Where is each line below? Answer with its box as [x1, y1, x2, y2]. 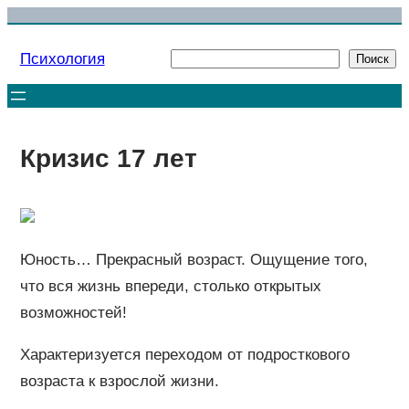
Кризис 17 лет [19, 143, 197, 173]
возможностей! [19, 303, 127, 321]
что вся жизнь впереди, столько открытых [19, 277, 321, 295]
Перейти [6, 11, 68, 28]
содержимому [6, 64, 106, 81]
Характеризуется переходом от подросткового [19, 345, 350, 363]
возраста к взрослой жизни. [19, 372, 219, 390]
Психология [19, 49, 105, 68]
